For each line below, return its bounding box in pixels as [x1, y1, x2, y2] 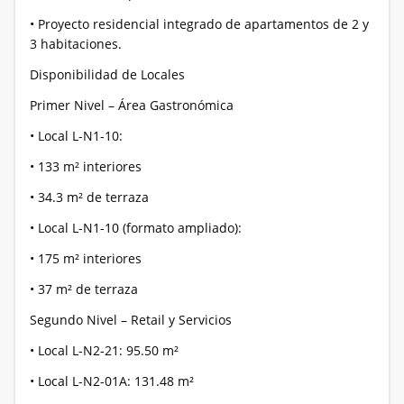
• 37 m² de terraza [30, 280, 138, 298]
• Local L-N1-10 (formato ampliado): [30, 219, 242, 236]
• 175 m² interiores [30, 250, 142, 267]
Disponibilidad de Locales [30, 66, 185, 83]
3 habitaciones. [30, 35, 122, 52]
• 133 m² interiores [30, 158, 142, 175]
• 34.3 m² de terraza [30, 188, 149, 206]
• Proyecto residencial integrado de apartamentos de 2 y [30, 15, 369, 32]
